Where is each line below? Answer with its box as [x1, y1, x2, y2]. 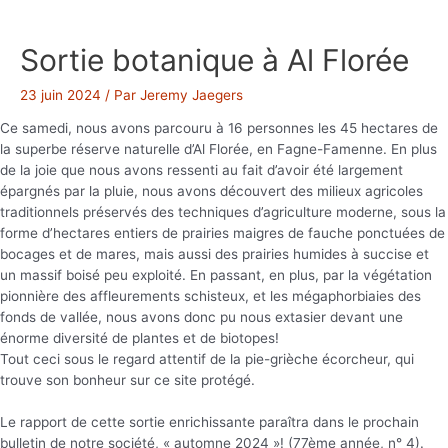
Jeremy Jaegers [140, 86, 243, 103]
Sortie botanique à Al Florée [20, 41, 409, 78]
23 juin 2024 [20, 86, 101, 103]
